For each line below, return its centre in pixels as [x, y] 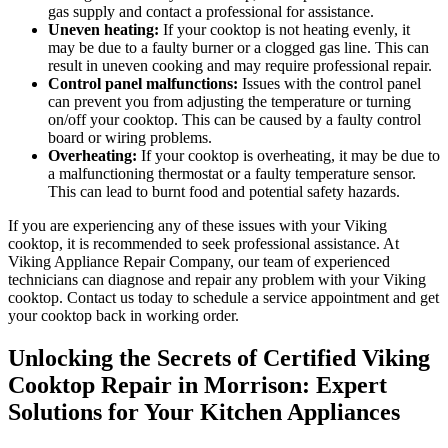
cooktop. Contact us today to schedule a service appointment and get [223, 298]
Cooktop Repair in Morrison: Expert [197, 385]
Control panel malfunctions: [143, 84]
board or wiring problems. [130, 138]
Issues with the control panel [329, 84]
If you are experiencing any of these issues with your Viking [197, 226]
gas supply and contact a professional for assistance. [211, 12]
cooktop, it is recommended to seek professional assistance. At [203, 244]
